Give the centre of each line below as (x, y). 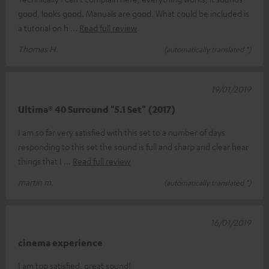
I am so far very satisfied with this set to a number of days (122, 132)
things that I (41, 161)
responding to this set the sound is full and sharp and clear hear (133, 147)
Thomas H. (38, 49)
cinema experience (60, 243)
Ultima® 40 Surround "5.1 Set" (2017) (97, 110)
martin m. (36, 182)
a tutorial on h (44, 28)
